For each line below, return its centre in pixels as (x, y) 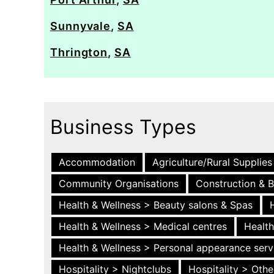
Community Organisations (119, 183)
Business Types (123, 127)
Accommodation (97, 162)
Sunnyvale (81, 26)
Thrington (79, 52)
